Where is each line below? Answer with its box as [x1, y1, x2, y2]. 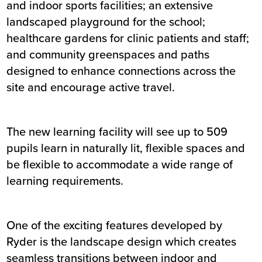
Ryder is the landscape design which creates [6, 233, 237, 250]
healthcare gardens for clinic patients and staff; [6, 29, 250, 47]
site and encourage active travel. [6, 78, 175, 96]
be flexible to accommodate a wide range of [6, 156, 233, 173]
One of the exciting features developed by [6, 216, 223, 234]
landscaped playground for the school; [6, 13, 206, 30]
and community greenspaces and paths [6, 46, 210, 63]
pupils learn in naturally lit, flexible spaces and [6, 139, 246, 157]
